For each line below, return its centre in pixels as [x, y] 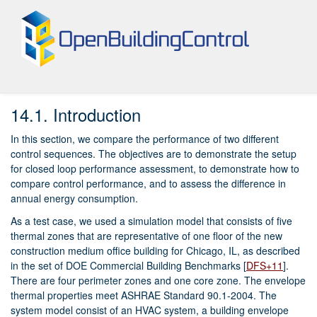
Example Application [136, 67]
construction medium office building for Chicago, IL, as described [155, 251]
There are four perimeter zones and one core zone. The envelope [158, 281]
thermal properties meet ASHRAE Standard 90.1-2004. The [144, 295]
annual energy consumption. [74, 198]
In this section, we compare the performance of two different [145, 139]
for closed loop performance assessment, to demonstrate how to [155, 169]
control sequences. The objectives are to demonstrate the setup [154, 154]
